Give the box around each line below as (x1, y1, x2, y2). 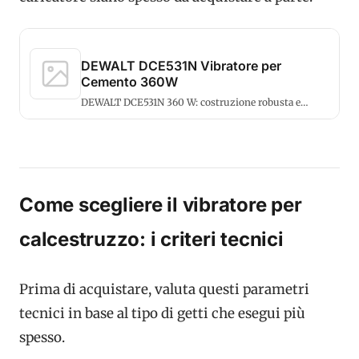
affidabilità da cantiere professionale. (81, 109, 250, 122)
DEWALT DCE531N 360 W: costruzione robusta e (81, 96, 301, 109)
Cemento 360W (81, 74, 178, 91)
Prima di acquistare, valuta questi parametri (19, 280, 309, 298)
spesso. (19, 328, 65, 346)
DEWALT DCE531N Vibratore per (81, 58, 281, 75)
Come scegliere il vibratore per (19, 193, 302, 217)
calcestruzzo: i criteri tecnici (19, 228, 284, 252)
